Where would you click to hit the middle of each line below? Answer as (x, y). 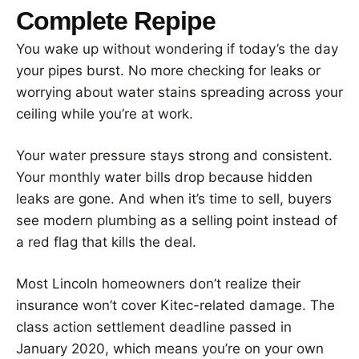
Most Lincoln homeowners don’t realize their (158, 283)
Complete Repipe (116, 20)
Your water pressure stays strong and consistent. (174, 155)
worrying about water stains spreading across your (179, 92)
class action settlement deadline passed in (154, 327)
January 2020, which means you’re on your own (170, 348)
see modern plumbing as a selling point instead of (177, 220)
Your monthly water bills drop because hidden (164, 177)
